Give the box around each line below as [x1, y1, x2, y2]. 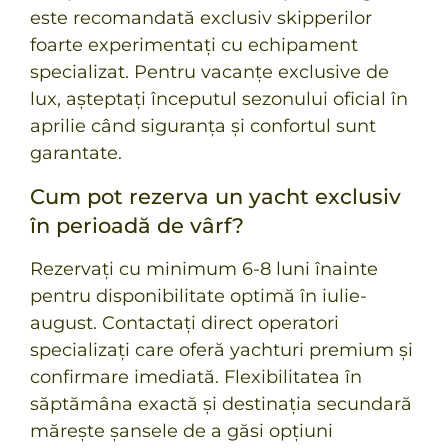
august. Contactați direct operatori [30, 311, 339, 334]
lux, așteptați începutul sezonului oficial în [30, 88, 408, 111]
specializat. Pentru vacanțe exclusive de [30, 61, 389, 84]
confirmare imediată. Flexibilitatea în [30, 365, 362, 388]
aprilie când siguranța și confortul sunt [30, 115, 376, 138]
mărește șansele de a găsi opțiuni [30, 419, 333, 442]
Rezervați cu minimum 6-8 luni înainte [30, 257, 378, 280]
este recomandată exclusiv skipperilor [30, 7, 372, 30]
